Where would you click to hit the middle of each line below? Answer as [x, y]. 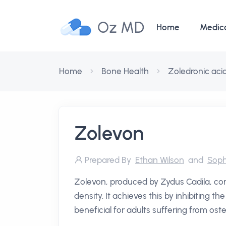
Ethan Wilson [160, 160]
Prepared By [109, 160]
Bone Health [125, 71]
